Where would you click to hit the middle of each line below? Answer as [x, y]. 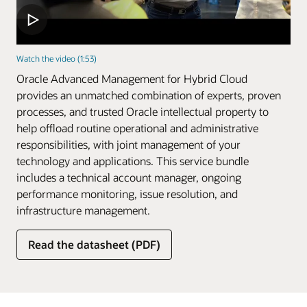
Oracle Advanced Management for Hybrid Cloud [132, 78]
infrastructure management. [83, 210]
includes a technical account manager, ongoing [129, 177]
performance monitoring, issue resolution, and [127, 193]
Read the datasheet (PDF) [94, 244]
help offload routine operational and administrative [137, 127]
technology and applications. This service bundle [133, 160]
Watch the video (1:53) [57, 58]
